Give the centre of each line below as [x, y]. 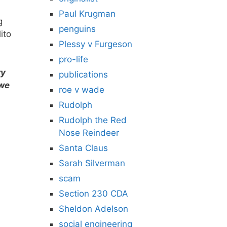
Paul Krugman [87, 14]
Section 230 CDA [93, 194]
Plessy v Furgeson [96, 44]
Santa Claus [83, 148]
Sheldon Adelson [93, 209]
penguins [77, 29]
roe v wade [82, 90]
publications [83, 74]
